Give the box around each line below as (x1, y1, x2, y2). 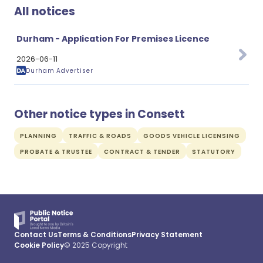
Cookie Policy (14, 240, 64, 250)
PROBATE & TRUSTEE (20, 147, 92, 156)
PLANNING (20, 131, 57, 140)
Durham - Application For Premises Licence (16, 33, 210, 45)
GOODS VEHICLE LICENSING (143, 131, 240, 140)
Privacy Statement (131, 230, 203, 240)
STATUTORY (192, 147, 235, 156)
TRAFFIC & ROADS (69, 131, 131, 140)
